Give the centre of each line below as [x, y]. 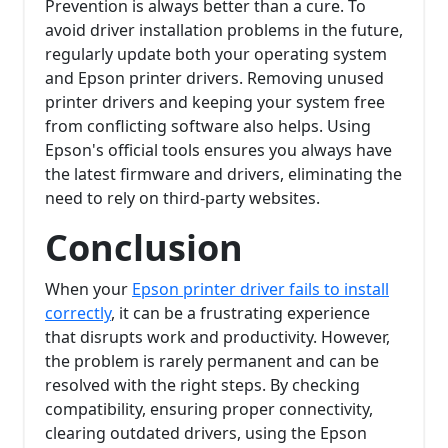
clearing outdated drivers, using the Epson [206, 433]
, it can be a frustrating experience [240, 313]
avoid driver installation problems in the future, [224, 30]
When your [88, 289]
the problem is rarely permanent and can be [212, 361]
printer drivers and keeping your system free [215, 102]
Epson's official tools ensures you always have [218, 150]
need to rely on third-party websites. [182, 198]
